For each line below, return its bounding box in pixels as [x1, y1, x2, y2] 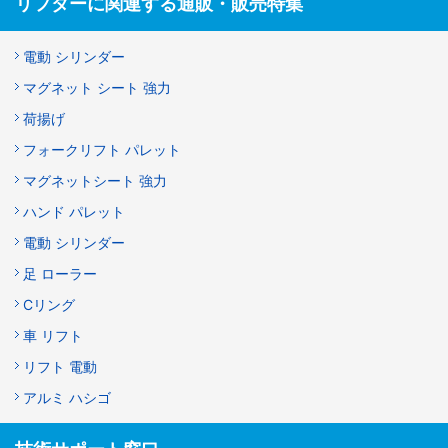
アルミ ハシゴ [23, 389, 111, 407]
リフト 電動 [23, 358, 97, 376]
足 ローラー [23, 265, 97, 283]
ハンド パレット [23, 203, 125, 221]
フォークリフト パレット [23, 141, 181, 159]
